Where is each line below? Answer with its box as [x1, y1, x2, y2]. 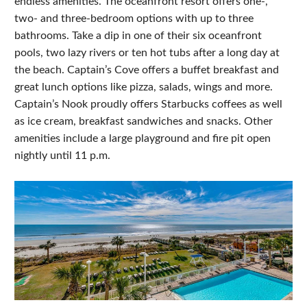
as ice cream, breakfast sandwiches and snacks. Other [14, 115, 273, 127]
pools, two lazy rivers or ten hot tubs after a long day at [14, 47, 280, 58]
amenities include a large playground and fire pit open [14, 132, 271, 144]
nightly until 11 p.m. [14, 149, 110, 161]
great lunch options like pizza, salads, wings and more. [14, 81, 273, 93]
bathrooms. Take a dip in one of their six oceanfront [14, 29, 262, 41]
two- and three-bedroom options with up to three [14, 12, 254, 24]
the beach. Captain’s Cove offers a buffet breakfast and [14, 64, 279, 75]
